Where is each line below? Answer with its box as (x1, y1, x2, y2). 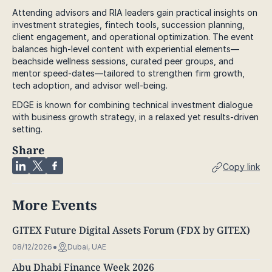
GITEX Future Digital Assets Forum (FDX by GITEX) (12, 223, 250, 237)
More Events (12, 195, 97, 214)
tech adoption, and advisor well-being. (12, 80, 168, 91)
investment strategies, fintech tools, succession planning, (12, 19, 245, 30)
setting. (12, 124, 42, 135)
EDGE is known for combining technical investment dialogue (12, 100, 253, 110)
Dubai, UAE (67, 242, 106, 252)
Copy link (223, 161, 260, 172)
